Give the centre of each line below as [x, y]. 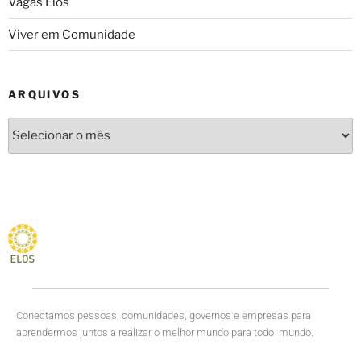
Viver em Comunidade [72, 34]
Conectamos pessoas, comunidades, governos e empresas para [164, 315]
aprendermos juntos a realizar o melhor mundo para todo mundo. [166, 332]
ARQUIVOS [44, 94]
